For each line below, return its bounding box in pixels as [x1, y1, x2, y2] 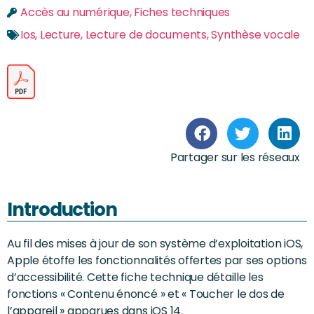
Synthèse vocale [211, 26, 300, 43]
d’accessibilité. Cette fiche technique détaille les [7, 268, 264, 285]
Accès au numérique [20, 4, 130, 20]
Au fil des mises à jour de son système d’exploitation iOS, [7, 235, 303, 252]
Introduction [7, 196, 118, 222]
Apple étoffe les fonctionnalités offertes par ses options [7, 252, 307, 268]
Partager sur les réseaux [170, 149, 300, 165]
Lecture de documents [85, 26, 207, 43]
